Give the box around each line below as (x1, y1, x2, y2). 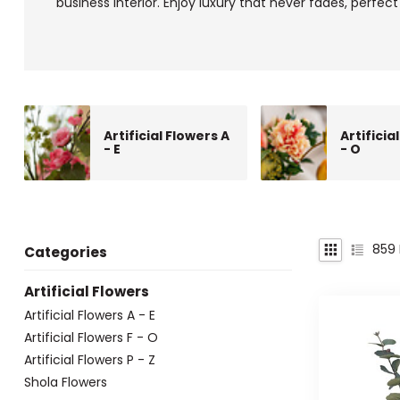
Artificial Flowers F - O (24, 328, 158, 346)
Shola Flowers (24, 372, 107, 391)
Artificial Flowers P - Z (24, 350, 155, 369)
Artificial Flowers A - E (24, 305, 155, 324)
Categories (24, 242, 107, 262)
